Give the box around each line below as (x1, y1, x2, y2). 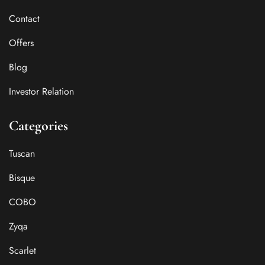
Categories (9, 117, 68, 135)
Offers (9, 36, 34, 50)
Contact (9, 12, 40, 26)
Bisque (9, 171, 35, 185)
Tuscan (9, 147, 35, 161)
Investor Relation (9, 85, 74, 99)
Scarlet (9, 244, 36, 258)
